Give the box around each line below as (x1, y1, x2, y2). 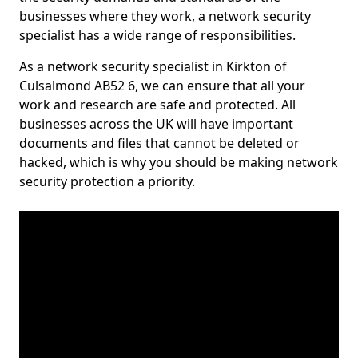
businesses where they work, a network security (19, 7, 311, 25)
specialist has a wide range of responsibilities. (19, 26, 296, 44)
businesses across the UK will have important (19, 115, 293, 133)
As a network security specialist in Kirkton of (19, 58, 287, 75)
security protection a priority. (19, 173, 195, 190)
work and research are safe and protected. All (19, 96, 296, 113)
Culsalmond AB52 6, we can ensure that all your (19, 77, 305, 94)
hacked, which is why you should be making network (19, 153, 338, 171)
